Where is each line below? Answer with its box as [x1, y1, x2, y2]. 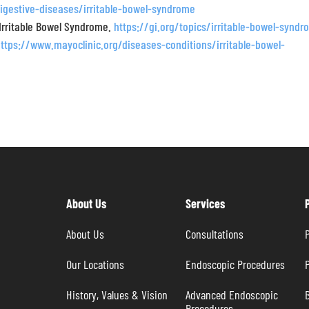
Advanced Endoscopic [185, 287, 281, 302]
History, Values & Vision [66, 287, 168, 302]
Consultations [185, 226, 243, 241]
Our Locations [66, 257, 124, 272]
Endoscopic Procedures [185, 257, 285, 272]
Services [185, 196, 225, 211]
